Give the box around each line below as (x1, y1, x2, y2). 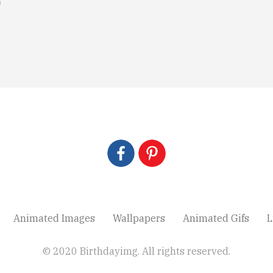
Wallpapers (112, 211, 165, 224)
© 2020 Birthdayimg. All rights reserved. (43, 244, 230, 257)
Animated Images (13, 211, 95, 224)
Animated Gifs (182, 211, 249, 224)
